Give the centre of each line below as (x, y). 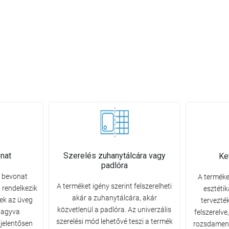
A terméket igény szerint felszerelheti (114, 186)
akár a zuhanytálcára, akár (114, 198)
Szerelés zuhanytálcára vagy (114, 156)
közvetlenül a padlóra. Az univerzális (114, 210)
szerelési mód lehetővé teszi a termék (114, 222)
